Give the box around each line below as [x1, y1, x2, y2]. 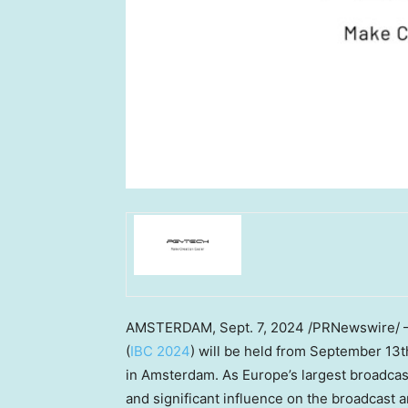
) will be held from [190, 342, 310, 360]
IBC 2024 [130, 342, 190, 360]
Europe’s [242, 365, 298, 383]
